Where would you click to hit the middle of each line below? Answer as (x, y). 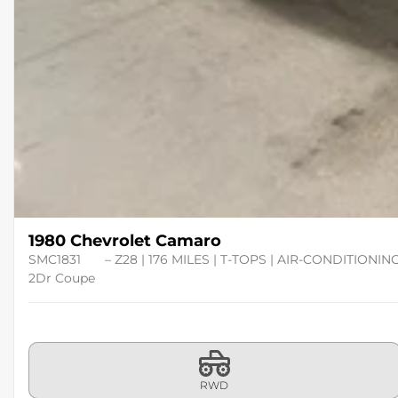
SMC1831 (56, 259)
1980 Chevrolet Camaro (125, 241)
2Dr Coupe (62, 278)
